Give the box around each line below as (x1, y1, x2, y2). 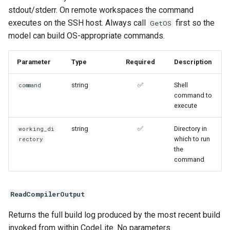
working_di (18, 125, 55, 132)
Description (174, 57, 212, 66)
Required (125, 57, 155, 66)
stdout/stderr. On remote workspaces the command (8, 5, 194, 15)
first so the (174, 17, 215, 28)
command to (174, 91, 212, 99)
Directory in (174, 124, 207, 132)
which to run (174, 135, 210, 143)
